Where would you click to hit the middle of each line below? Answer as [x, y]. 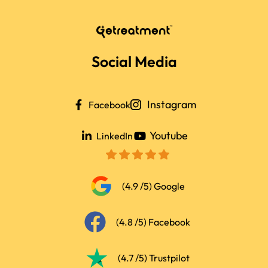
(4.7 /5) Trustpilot [153, 258]
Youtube [168, 135]
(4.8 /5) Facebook [153, 222]
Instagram [171, 104]
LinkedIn [115, 135]
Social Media [134, 61]
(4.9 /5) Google [153, 186]
